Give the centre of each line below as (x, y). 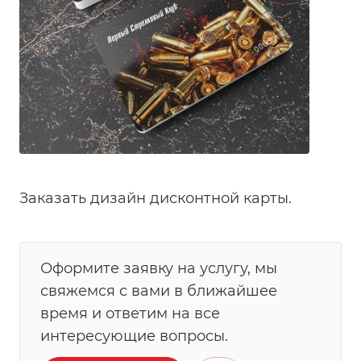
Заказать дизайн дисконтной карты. (156, 198)
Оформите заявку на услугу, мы (159, 268)
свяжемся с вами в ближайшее (159, 290)
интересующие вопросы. (134, 336)
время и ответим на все (130, 313)
